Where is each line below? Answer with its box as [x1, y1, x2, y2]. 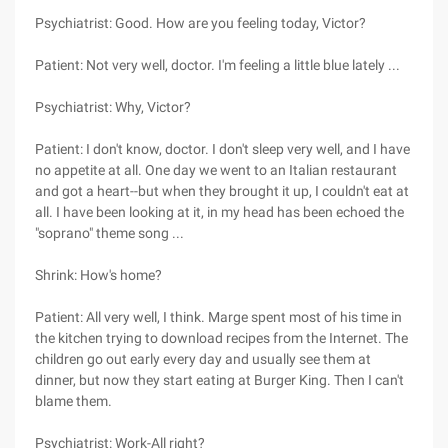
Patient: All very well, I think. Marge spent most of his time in [35, 309, 402, 325]
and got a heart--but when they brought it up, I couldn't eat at [35, 183, 409, 199]
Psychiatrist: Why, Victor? [35, 99, 191, 115]
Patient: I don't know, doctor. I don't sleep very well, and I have [35, 141, 410, 157]
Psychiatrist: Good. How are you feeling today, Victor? [35, 15, 366, 31]
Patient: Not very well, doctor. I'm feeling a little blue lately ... [35, 57, 400, 73]
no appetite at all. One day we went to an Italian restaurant [35, 162, 397, 178]
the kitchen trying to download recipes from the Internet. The [35, 330, 408, 346]
